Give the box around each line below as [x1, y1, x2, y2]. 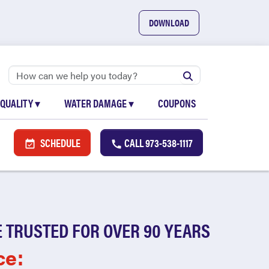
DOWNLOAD [149, 16, 189, 29]
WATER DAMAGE [64, 95, 128, 110]
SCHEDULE [38, 135, 80, 150]
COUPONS [158, 95, 196, 110]
